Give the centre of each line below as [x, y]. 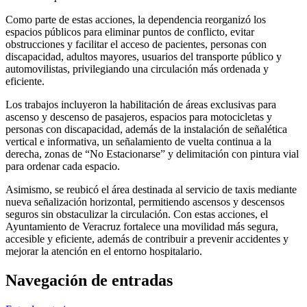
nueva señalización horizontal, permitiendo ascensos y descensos [145, 202]
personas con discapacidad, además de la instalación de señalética [146, 129]
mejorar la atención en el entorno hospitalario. [104, 251]
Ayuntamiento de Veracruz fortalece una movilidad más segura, [142, 226]
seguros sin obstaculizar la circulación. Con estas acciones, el [137, 214]
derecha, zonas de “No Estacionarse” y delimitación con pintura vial [152, 154]
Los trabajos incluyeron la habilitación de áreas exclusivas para [141, 105]
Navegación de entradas [89, 280]
